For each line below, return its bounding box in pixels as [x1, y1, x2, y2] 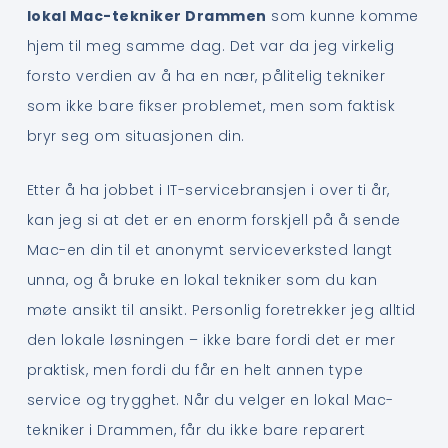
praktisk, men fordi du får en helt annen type [26, 360, 364, 381]
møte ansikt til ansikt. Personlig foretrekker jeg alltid [26, 300, 416, 321]
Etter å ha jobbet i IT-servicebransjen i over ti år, [26, 180, 390, 201]
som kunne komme [266, 5, 419, 26]
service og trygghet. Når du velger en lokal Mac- [26, 390, 394, 411]
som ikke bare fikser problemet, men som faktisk [26, 95, 396, 116]
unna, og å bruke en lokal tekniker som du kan [26, 270, 378, 291]
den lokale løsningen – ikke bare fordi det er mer [26, 330, 396, 351]
